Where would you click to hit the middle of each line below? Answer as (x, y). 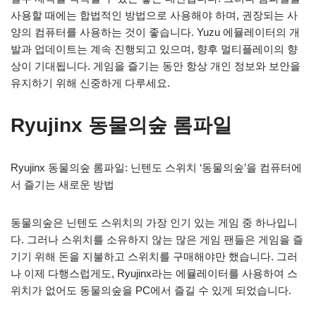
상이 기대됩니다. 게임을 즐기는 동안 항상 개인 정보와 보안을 (156, 66)
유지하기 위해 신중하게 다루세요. (90, 83)
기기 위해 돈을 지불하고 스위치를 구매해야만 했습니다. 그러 (154, 256)
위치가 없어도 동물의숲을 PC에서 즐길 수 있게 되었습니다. (151, 290)
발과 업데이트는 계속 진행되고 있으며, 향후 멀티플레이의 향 (154, 49)
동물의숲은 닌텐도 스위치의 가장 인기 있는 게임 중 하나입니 (154, 222)
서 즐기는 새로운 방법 (62, 184)
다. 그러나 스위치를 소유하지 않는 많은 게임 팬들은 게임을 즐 (157, 239)
